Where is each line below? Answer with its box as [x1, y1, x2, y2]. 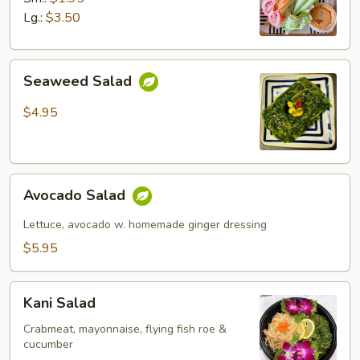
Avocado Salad [23, 186, 129, 206]
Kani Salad [23, 293, 96, 313]
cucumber [23, 337, 73, 352]
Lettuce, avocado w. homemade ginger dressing [23, 217, 267, 232]
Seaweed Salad [23, 72, 136, 92]
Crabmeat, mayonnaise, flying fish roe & [23, 321, 227, 337]
